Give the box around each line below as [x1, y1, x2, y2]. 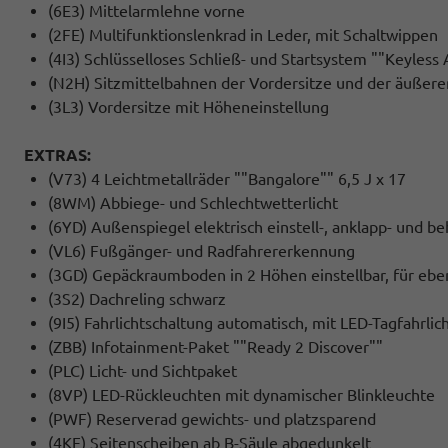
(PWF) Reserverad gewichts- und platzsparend [48, 409, 376, 428]
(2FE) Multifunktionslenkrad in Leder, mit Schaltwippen [48, 25, 438, 44]
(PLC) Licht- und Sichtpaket [48, 361, 237, 380]
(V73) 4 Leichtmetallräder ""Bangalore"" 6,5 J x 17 [48, 169, 406, 188]
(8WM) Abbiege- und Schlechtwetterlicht [48, 193, 338, 212]
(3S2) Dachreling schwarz [48, 289, 226, 308]
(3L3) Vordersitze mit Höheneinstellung [48, 97, 329, 116]
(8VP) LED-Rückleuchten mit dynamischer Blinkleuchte [48, 385, 435, 404]
